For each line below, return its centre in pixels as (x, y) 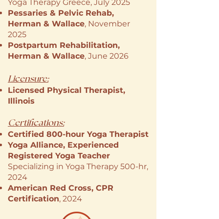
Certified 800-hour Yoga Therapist (78, 134)
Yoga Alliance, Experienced (63, 145)
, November (107, 24)
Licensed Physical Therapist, (66, 90)
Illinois (21, 101)
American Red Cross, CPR (61, 188)
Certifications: (36, 122)
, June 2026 (107, 56)
